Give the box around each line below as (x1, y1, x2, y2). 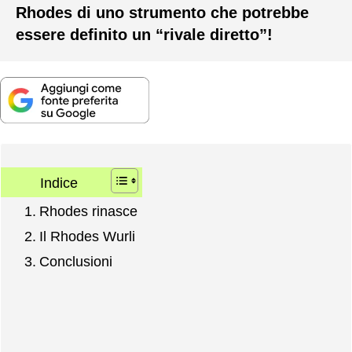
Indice (40, 174, 78, 191)
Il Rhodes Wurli (38, 229, 135, 245)
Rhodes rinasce (38, 203, 137, 220)
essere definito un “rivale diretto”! (16, 25, 273, 43)
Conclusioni (38, 254, 112, 270)
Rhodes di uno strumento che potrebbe (16, 3, 309, 21)
